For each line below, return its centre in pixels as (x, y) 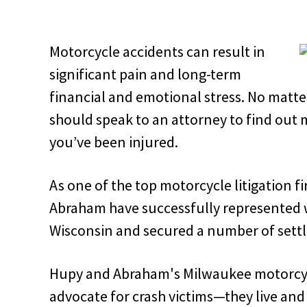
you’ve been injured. (114, 142)
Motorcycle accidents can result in (157, 51)
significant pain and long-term (145, 74)
